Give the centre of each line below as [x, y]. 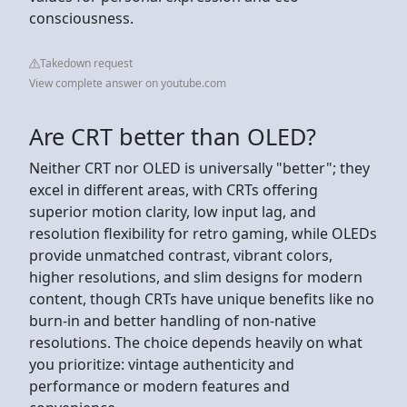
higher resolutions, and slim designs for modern [196, 277]
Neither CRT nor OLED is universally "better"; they [199, 168]
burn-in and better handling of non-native [173, 320]
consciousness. [81, 18]
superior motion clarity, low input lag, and [173, 211]
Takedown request [86, 63]
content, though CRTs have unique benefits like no [202, 298]
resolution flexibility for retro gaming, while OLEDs [203, 233]
